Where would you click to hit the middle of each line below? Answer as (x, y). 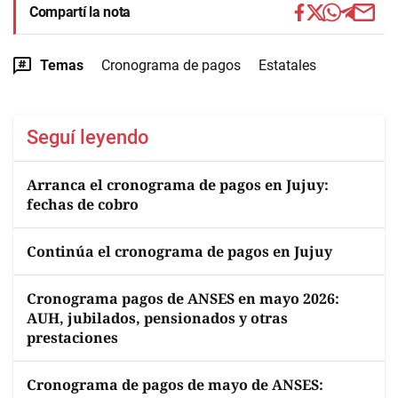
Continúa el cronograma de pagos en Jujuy (179, 251)
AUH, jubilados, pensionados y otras (157, 318)
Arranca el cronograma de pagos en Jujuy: (178, 185)
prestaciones (72, 338)
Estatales (287, 65)
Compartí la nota (80, 12)
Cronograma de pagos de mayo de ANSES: (175, 385)
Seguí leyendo (88, 137)
